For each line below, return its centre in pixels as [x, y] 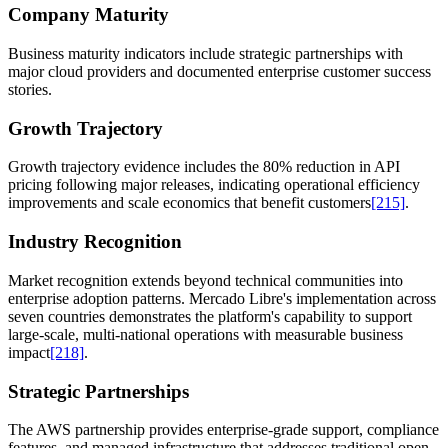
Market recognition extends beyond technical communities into [205, 280]
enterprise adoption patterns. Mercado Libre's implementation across [222, 298]
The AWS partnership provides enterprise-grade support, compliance [223, 430]
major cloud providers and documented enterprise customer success [219, 71]
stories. [30, 89]
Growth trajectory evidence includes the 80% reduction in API [204, 167]
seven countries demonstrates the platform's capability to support [210, 316]
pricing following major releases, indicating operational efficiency [214, 185]
